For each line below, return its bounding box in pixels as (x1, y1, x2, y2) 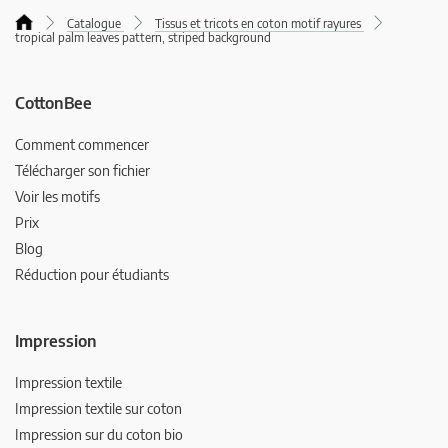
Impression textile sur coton (15, 400, 182, 418)
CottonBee (15, 93, 92, 114)
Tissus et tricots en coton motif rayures (155, 16, 364, 32)
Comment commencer (15, 136, 149, 154)
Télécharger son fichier (15, 162, 150, 180)
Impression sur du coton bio (15, 426, 183, 444)
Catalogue (67, 16, 121, 32)
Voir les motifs (15, 188, 100, 206)
